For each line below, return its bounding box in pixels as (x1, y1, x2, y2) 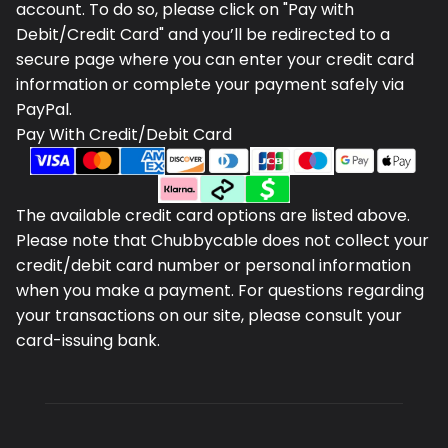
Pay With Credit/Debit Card (16, 123, 232, 147)
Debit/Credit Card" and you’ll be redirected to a (16, 23, 390, 47)
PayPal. (16, 98, 72, 122)
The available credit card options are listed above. (16, 204, 410, 228)
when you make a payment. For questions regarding (16, 279, 424, 303)
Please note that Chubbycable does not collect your (16, 229, 429, 253)
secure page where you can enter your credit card (16, 48, 414, 72)
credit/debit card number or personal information (16, 254, 411, 278)
